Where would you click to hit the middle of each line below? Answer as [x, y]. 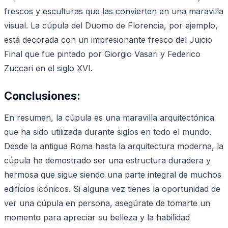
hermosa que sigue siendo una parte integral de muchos [113, 174]
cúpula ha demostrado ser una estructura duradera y [107, 160]
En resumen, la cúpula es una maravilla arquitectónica [109, 117]
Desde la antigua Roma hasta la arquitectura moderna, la [114, 146]
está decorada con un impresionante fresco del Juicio [108, 39]
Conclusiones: [42, 95]
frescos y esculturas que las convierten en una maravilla [114, 11]
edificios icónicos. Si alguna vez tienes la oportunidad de [112, 189]
